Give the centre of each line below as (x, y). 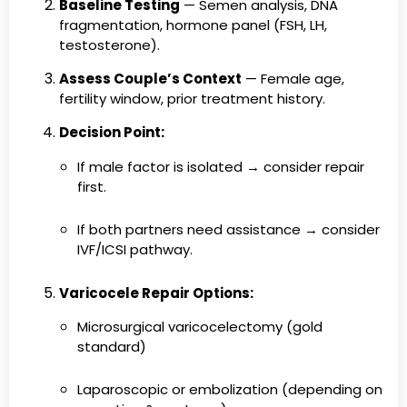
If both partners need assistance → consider (228, 230)
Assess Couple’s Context (150, 79)
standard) (112, 347)
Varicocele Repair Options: (156, 293)
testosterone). (109, 45)
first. (92, 186)
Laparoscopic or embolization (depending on (230, 390)
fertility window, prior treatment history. (192, 99)
